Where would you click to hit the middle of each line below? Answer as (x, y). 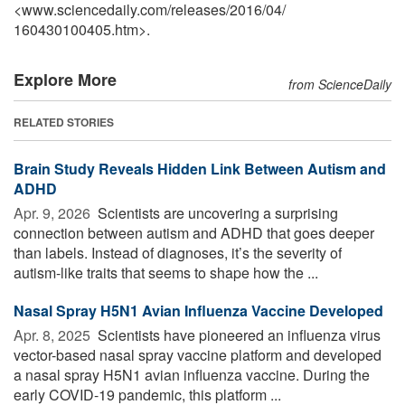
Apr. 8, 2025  (54, 334)
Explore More (65, 79)
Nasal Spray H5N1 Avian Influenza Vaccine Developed (198, 310)
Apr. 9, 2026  (54, 212)
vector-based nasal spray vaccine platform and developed (198, 354)
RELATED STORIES (64, 122)
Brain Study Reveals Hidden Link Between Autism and (200, 168)
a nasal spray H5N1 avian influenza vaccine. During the (192, 374)
